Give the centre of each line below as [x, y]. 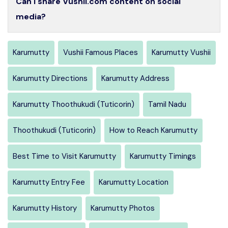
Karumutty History [45, 208]
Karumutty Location [134, 182]
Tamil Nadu [167, 104]
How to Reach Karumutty [153, 130]
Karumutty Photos [123, 208]
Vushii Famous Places [101, 52]
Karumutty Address [135, 78]
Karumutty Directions [50, 78]
